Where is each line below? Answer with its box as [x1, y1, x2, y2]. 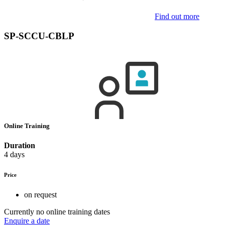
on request [24, 190, 57, 199]
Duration [4, 141, 35, 150]
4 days [4, 150, 25, 159]
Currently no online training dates [4, 207, 110, 216]
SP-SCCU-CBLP [4, 30, 74, 41]
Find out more [155, 12, 199, 21]
